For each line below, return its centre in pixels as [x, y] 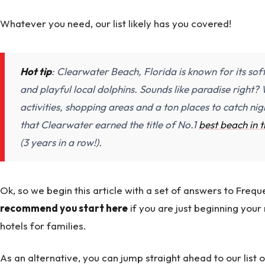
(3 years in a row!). [61, 143]
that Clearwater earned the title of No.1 [109, 125]
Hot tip [35, 72]
